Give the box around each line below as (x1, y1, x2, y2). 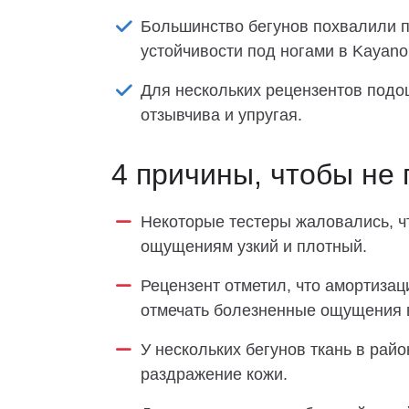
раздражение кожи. (141, 365, 288, 383)
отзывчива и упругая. (141, 106, 302, 124)
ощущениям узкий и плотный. (141, 237, 367, 256)
